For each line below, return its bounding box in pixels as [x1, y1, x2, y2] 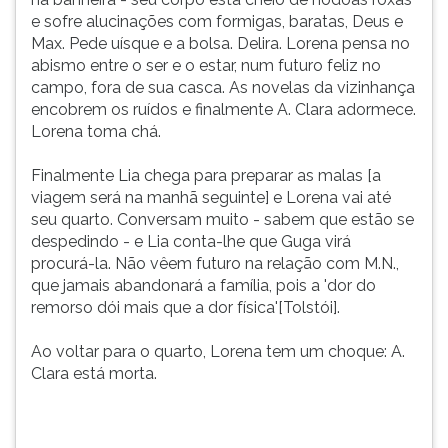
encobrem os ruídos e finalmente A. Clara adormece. [31, 100, 416, 119]
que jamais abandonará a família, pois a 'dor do [31, 276, 376, 295]
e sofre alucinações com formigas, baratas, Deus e [31, 12, 403, 31]
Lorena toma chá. [31, 122, 161, 141]
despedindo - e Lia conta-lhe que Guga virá [31, 232, 351, 251]
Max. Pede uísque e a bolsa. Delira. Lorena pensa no [31, 34, 410, 53]
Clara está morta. [31, 364, 157, 383]
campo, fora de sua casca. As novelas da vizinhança [31, 78, 415, 97]
